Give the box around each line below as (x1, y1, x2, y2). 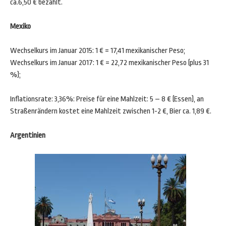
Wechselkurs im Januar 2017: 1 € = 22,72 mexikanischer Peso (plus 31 (10, 59, 209, 67)
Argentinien (10, 131, 45, 140)
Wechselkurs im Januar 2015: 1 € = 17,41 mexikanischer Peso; (10, 46, 185, 55)
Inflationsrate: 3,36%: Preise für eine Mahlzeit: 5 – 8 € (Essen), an (10, 95, 204, 103)
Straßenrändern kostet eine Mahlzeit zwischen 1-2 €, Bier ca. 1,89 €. (10, 107, 211, 116)
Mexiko (10, 22, 31, 31)
